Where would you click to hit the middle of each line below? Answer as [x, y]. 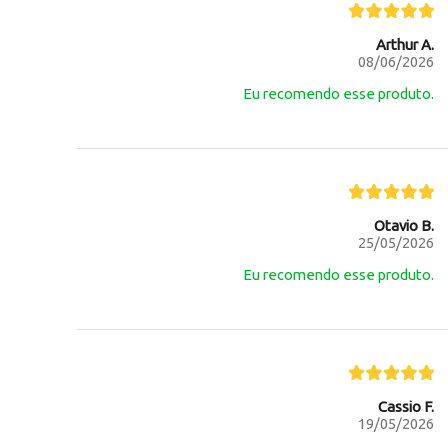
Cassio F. [405, 406]
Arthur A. [404, 44]
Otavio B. [403, 225]
